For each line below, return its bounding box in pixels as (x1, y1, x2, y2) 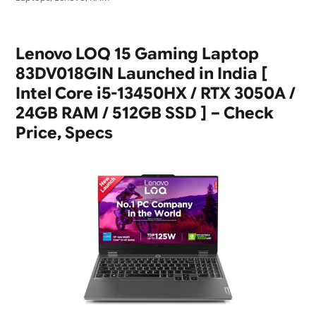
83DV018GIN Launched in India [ (15, 63, 268, 85)
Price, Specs (15, 123, 113, 144)
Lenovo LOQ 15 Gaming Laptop (15, 44, 259, 65)
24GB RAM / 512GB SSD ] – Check (15, 103, 274, 124)
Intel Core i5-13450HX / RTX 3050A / (15, 83, 296, 104)
